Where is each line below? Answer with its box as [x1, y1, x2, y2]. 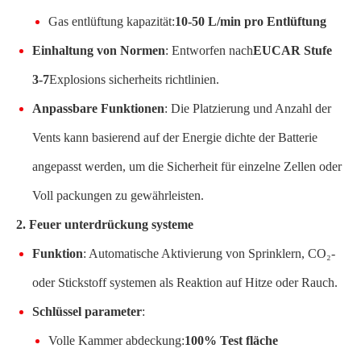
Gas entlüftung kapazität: [48, 14, 175, 28]
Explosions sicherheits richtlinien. [49, 72, 219, 86]
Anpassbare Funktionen [32, 101, 164, 115]
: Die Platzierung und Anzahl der [164, 101, 331, 115]
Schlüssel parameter [32, 304, 142, 318]
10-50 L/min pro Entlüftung [175, 14, 326, 28]
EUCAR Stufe [253, 43, 332, 57]
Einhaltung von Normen [32, 43, 165, 57]
